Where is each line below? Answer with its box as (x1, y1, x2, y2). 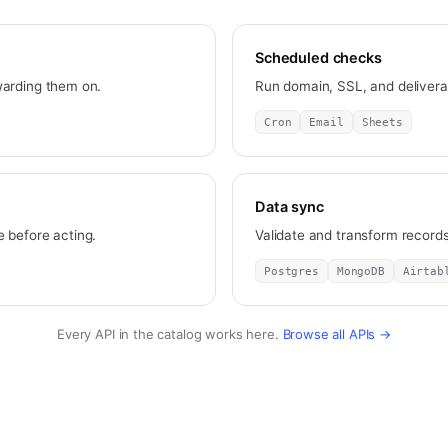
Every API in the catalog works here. (57, 326, 283, 342)
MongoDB (336, 265, 385, 277)
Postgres (264, 265, 319, 277)
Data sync (255, 198, 324, 216)
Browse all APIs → (282, 326, 391, 342)
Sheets (361, 116, 403, 128)
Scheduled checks (255, 49, 382, 67)
